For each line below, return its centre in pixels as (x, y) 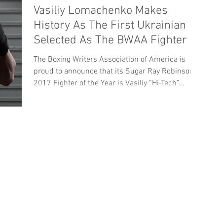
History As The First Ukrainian (110, 26)
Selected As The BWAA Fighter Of (117, 40)
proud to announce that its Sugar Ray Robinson (114, 72)
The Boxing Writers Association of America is (110, 60)
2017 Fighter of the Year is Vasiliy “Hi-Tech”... (109, 83)
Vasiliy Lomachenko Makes (101, 11)
